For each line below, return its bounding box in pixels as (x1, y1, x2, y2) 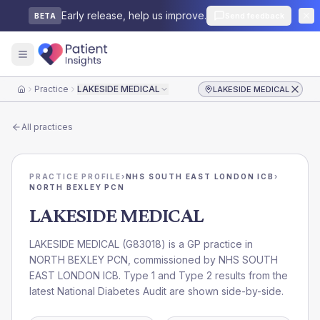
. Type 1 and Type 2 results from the (119, 269, 288, 281)
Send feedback (225, 11, 284, 21)
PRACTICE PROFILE (29, 172, 121, 181)
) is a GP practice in (161, 238, 253, 250)
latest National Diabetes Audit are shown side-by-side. (29, 285, 284, 297)
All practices (21, 121, 73, 132)
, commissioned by (128, 254, 219, 266)
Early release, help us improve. (61, 9, 206, 21)
